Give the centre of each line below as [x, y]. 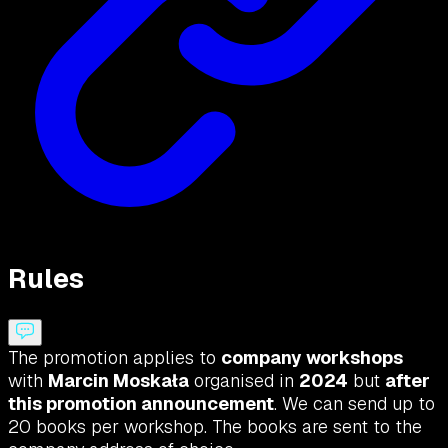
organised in [244, 380]
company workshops [312, 357]
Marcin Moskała [118, 380]
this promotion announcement [141, 403]
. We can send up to [354, 403]
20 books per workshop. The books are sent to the [215, 426]
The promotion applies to [114, 357]
